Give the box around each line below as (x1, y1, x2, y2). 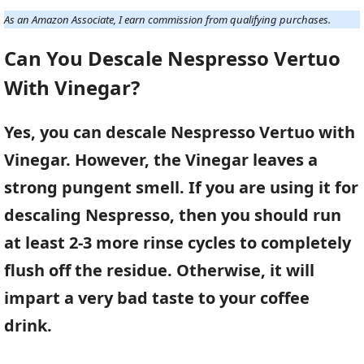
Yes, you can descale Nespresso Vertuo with (4, 121, 355, 144)
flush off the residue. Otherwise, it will (4, 259, 314, 282)
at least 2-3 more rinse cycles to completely (4, 232, 351, 254)
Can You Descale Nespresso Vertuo (4, 45, 340, 72)
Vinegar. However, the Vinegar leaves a (4, 149, 318, 171)
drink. (4, 314, 52, 337)
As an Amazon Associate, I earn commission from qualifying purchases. (4, 11, 331, 27)
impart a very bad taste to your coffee (4, 287, 310, 310)
